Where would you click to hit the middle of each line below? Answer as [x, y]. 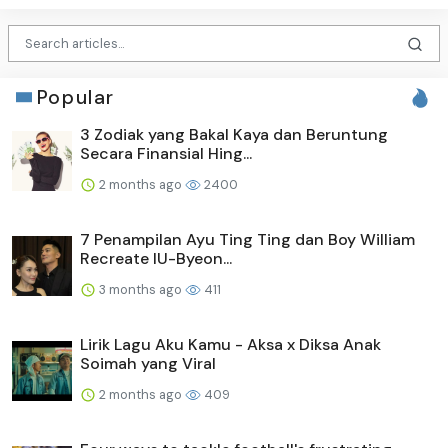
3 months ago [140, 289]
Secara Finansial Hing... [166, 153]
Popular [75, 97]
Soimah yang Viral [148, 363]
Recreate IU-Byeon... [156, 258]
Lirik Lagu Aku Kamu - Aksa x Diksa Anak [230, 344]
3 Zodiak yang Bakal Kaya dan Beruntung [234, 134]
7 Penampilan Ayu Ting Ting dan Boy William [247, 239]
